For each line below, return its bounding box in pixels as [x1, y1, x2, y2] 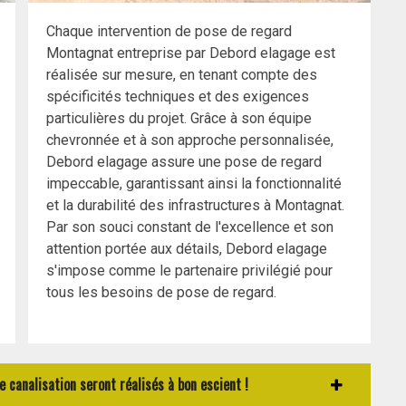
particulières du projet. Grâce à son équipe [46, 110, 312, 128]
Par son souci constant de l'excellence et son [46, 218, 333, 237]
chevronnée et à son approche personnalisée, [46, 131, 333, 150]
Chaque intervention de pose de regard [46, 23, 292, 41]
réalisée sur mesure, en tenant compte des [46, 66, 317, 84]
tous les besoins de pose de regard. [46, 284, 276, 302]
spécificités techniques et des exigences [46, 88, 309, 106]
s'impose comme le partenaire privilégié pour [46, 262, 333, 280]
